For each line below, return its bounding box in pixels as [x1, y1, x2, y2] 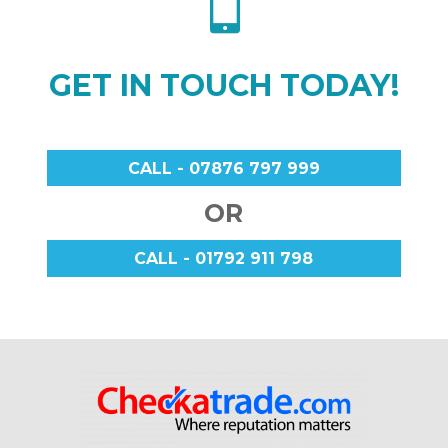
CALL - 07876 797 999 [127, 158, 320, 178]
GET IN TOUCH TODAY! [48, 66, 399, 104]
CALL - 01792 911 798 [134, 249, 314, 269]
